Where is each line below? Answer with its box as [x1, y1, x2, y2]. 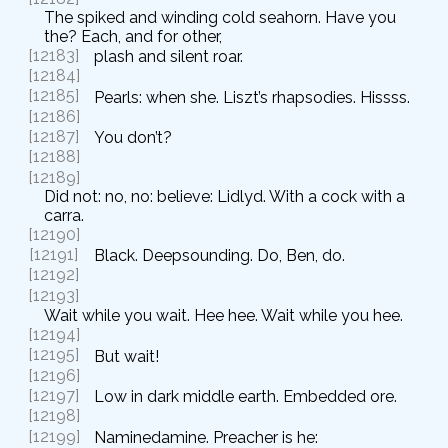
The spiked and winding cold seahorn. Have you [44, 7, 396, 27]
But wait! [94, 346, 159, 366]
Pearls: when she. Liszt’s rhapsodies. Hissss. [94, 87, 410, 107]
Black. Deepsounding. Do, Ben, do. [94, 246, 345, 266]
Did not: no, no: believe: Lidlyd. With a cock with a [44, 186, 405, 206]
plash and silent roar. [94, 46, 243, 66]
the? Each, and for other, [44, 26, 222, 46]
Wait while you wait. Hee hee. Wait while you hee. [44, 306, 403, 326]
